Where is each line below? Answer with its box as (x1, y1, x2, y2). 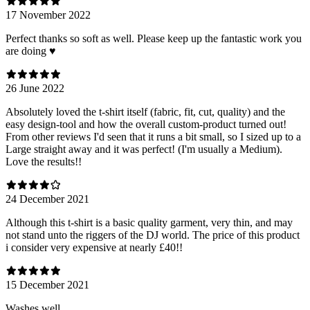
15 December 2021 (6, 278, 89, 291)
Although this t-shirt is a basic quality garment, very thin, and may (6, 216, 293, 228)
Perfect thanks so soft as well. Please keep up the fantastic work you (6, 32, 302, 44)
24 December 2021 (6, 192, 89, 205)
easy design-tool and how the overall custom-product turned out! (6, 118, 286, 130)
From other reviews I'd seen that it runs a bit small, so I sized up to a (6, 130, 301, 143)
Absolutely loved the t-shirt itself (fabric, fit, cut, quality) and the (6, 105, 285, 118)
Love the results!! (6, 155, 82, 167)
